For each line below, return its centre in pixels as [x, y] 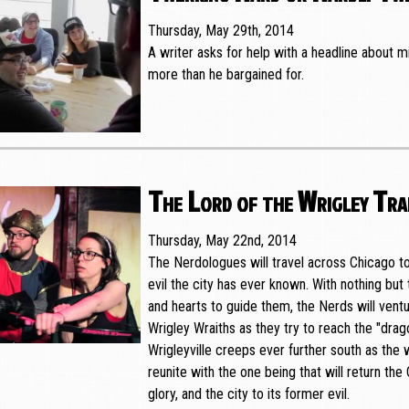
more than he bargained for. [225, 75]
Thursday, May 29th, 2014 [220, 31]
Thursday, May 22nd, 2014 [222, 241]
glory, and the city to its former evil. [248, 394]
